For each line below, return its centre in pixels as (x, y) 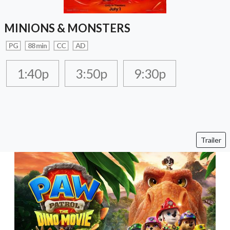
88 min (37, 46)
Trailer (211, 140)
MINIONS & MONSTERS (67, 28)
